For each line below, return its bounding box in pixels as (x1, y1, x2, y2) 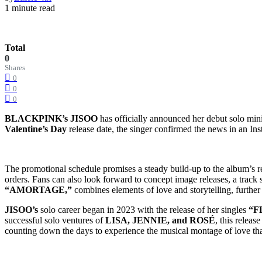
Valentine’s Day (5, 123, 67, 134)
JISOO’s (5, 204, 38, 215)
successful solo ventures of (5, 215, 105, 225)
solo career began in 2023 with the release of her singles (38, 204, 246, 215)
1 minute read (5, 2, 55, 13)
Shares (5, 63, 25, 72)
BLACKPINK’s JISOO (5, 113, 98, 123)
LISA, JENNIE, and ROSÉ (105, 215, 215, 225)
